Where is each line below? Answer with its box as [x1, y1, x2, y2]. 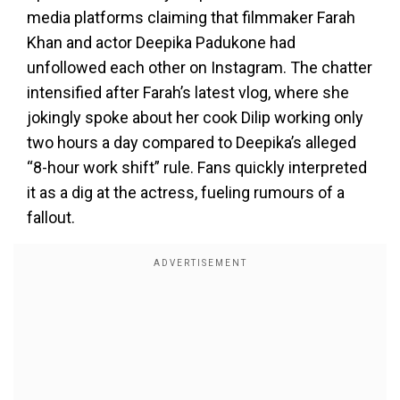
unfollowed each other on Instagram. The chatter [27, 58, 372, 77]
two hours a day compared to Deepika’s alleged [27, 133, 356, 152]
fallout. [27, 208, 75, 227]
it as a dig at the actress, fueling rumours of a [27, 183, 345, 202]
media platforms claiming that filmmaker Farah [27, 8, 355, 27]
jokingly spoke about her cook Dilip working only [27, 108, 363, 127]
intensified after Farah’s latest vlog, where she [27, 83, 349, 102]
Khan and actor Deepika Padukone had [27, 33, 296, 52]
